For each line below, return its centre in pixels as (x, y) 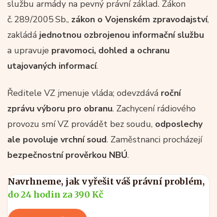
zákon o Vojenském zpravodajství (139, 19)
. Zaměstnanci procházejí (154, 139)
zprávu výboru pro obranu (60, 108)
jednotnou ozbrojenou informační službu (122, 35)
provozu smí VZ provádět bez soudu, (81, 124)
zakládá (23, 35)
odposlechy (179, 124)
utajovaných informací (52, 66)
